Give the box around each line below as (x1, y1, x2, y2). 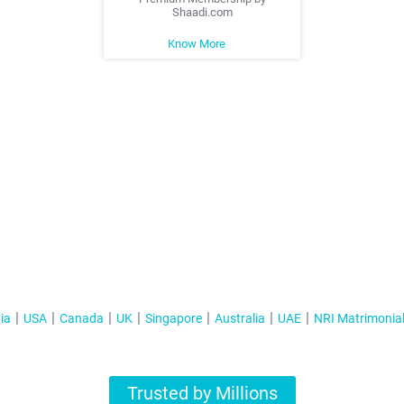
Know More (168, 37, 228, 50)
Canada (59, 311, 104, 326)
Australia (214, 311, 265, 326)
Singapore (144, 311, 202, 326)
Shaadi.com (171, 5, 233, 19)
